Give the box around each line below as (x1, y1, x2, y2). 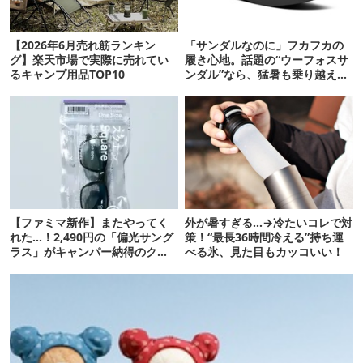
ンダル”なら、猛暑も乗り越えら (185, 66, 349, 82)
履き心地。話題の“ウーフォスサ (185, 51, 349, 67)
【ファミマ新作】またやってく (10, 214, 169, 230)
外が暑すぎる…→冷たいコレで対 (185, 214, 353, 230)
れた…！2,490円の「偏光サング (10, 228, 173, 245)
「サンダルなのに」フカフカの (185, 36, 344, 53)
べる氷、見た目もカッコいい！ (185, 243, 344, 259)
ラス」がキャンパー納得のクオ (10, 243, 169, 259)
